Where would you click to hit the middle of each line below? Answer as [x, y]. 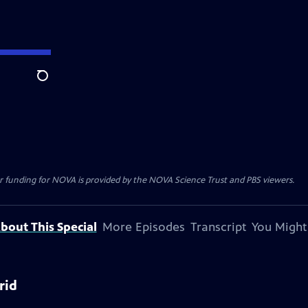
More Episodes [143, 227]
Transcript [218, 227]
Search [53, 83]
